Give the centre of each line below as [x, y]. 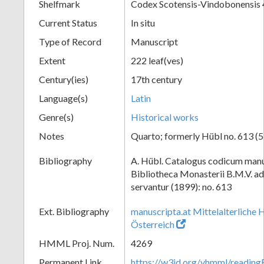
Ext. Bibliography [74, 211]
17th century [156, 79]
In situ [143, 22]
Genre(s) [56, 117]
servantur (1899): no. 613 [181, 186]
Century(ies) [64, 79]
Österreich [153, 224]
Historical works [165, 117]
